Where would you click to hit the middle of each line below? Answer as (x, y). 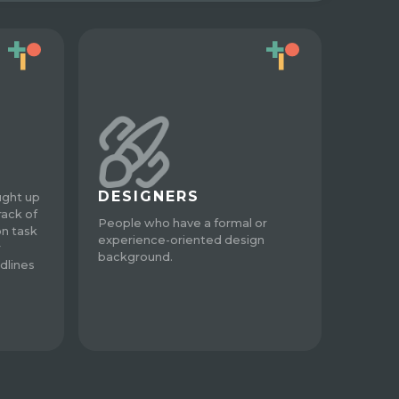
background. (136, 256)
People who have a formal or (183, 223)
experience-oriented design (182, 240)
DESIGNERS (149, 196)
